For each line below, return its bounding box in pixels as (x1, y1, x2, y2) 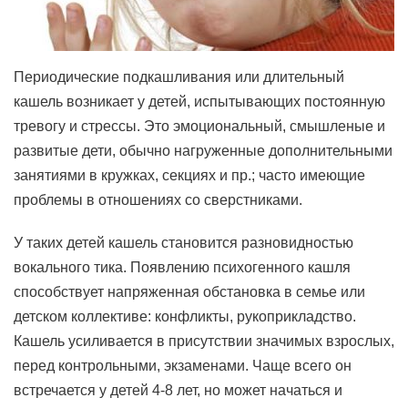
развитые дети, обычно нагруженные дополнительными (14, 143, 393, 158)
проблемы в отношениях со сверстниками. (14, 192, 302, 208)
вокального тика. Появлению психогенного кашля (14, 260, 351, 275)
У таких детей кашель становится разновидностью (14, 235, 353, 250)
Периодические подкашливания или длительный (14, 69, 344, 85)
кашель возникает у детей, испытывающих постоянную (14, 94, 385, 109)
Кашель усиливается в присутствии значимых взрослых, (14, 333, 394, 349)
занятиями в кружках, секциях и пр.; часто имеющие (14, 168, 365, 183)
